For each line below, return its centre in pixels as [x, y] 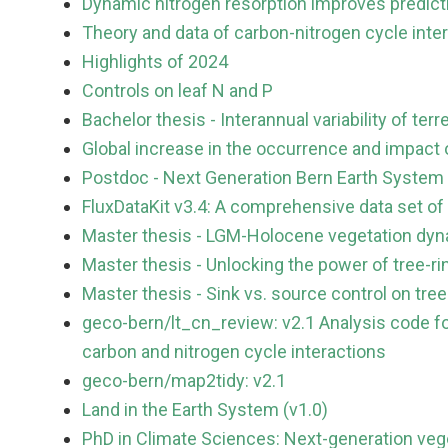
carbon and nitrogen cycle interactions [234, 352]
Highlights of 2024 [155, 62]
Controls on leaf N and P [177, 91]
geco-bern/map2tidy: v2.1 [184, 381]
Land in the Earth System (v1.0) [205, 410]
